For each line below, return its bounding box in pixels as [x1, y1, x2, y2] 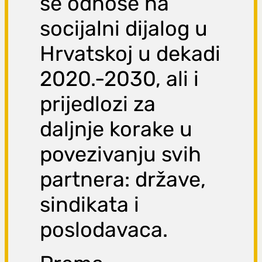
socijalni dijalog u [40, 16, 208, 42]
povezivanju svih [40, 142, 202, 167]
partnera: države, [40, 167, 206, 192]
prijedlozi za [40, 91, 156, 117]
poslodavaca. [40, 217, 168, 243]
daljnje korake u [40, 116, 193, 142]
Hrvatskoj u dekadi [40, 41, 221, 67]
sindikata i [40, 192, 140, 218]
